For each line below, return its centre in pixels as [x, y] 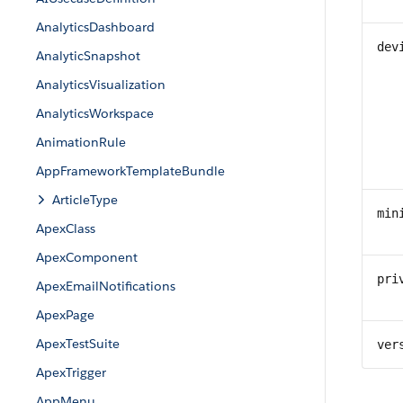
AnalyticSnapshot [88, 56]
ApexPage [65, 315]
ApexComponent [87, 257]
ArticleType [85, 200]
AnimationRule [81, 142]
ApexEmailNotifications [106, 286]
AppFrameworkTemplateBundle [130, 171]
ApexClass [66, 228]
